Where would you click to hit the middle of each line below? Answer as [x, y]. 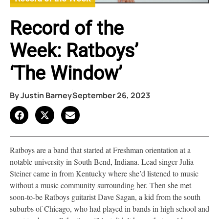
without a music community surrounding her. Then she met [100, 185]
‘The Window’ [66, 73]
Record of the [67, 28]
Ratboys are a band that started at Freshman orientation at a [100, 150]
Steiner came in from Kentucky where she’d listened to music [104, 174]
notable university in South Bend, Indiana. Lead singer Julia [102, 162]
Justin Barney [45, 95]
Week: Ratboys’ [74, 51]
